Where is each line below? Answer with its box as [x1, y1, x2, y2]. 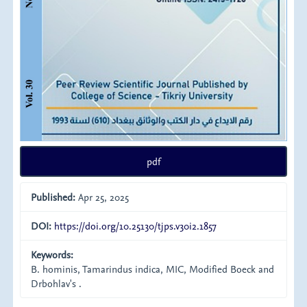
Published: [31, 190, 76, 204]
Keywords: [31, 247, 74, 261]
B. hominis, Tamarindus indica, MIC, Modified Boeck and [31, 262, 275, 275]
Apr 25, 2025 [75, 190, 130, 204]
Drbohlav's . [31, 276, 82, 290]
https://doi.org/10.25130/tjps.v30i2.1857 [54, 219, 217, 232]
